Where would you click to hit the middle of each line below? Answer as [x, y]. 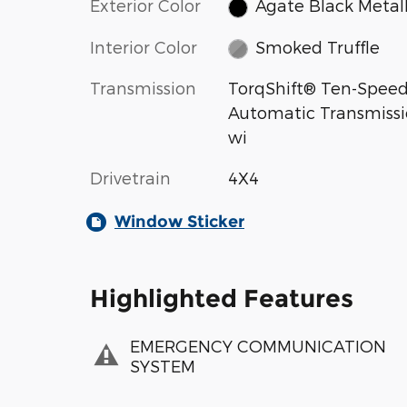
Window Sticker [179, 222]
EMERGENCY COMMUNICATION [258, 345]
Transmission [143, 88]
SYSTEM [163, 365]
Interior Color [144, 46]
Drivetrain [130, 178]
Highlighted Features [222, 299]
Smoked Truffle [318, 46]
